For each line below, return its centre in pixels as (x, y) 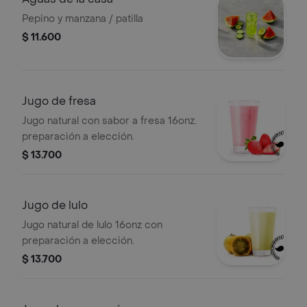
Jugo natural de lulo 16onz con (92, 225)
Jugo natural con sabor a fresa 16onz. (109, 121)
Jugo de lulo (55, 205)
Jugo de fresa (59, 101)
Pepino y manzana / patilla (83, 19)
